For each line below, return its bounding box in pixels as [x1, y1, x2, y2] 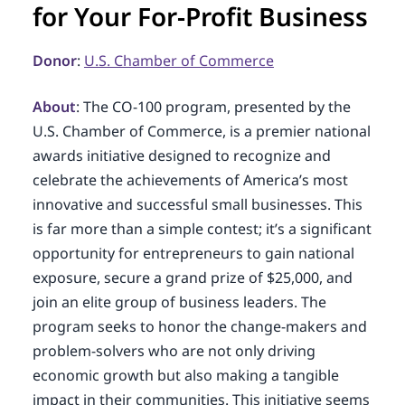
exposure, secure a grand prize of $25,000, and [32, 268, 353, 287]
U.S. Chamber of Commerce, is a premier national [32, 121, 371, 141]
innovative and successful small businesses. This [32, 194, 363, 214]
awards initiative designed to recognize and [32, 146, 331, 165]
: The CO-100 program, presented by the [75, 97, 351, 117]
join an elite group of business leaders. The [32, 292, 326, 312]
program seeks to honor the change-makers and [32, 316, 367, 336]
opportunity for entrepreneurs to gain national [32, 243, 354, 263]
